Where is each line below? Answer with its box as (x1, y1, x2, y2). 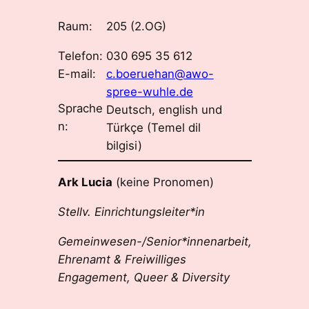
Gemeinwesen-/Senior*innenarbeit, (57, 234, 252, 248)
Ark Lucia (57, 175, 112, 190)
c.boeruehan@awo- (106, 66, 214, 81)
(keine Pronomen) (112, 175, 214, 190)
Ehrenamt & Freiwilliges (57, 252, 186, 266)
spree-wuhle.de (106, 84, 193, 99)
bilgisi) (106, 138, 142, 152)
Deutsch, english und (106, 102, 222, 117)
